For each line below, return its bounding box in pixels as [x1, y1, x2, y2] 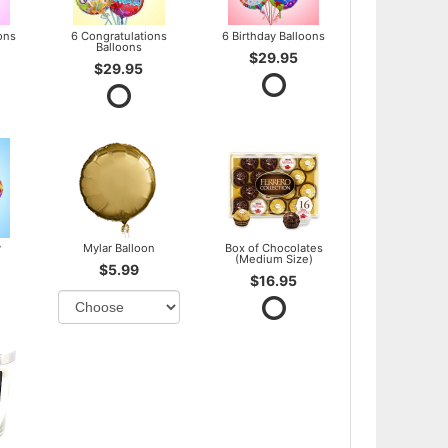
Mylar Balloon [82, 241, 155, 256]
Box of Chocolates [224, 241, 323, 256]
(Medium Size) [234, 252, 313, 267]
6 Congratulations [70, 28, 167, 43]
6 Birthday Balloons [222, 28, 326, 43]
